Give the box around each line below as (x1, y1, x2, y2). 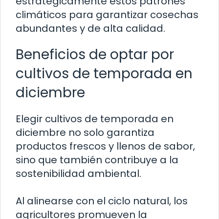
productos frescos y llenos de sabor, (16, 139, 195, 153)
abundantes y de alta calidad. (16, 22, 165, 36)
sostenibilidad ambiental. (16, 167, 141, 181)
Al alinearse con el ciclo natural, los (16, 194, 188, 208)
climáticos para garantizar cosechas (16, 8, 198, 22)
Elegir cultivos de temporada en (16, 112, 174, 126)
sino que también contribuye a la (16, 153, 178, 167)
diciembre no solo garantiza (16, 126, 154, 140)
